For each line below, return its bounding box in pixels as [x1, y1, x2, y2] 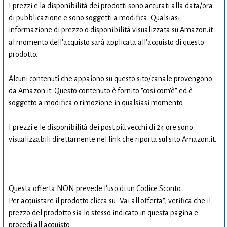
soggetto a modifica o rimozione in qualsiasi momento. [8, 99, 184, 107]
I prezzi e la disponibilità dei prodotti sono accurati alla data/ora [8, 2, 213, 10]
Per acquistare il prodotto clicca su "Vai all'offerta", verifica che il [8, 197, 211, 205]
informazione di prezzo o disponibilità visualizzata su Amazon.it [8, 26, 213, 34]
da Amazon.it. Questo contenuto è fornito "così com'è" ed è [8, 87, 193, 95]
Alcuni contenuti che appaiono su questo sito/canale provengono [8, 74, 212, 83]
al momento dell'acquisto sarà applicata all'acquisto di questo [8, 38, 204, 46]
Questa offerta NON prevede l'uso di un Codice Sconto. [8, 184, 182, 193]
